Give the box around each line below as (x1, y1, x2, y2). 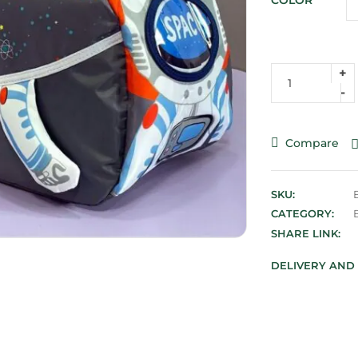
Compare (285, 135, 339, 150)
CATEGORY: (271, 206, 334, 220)
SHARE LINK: (271, 226, 340, 240)
